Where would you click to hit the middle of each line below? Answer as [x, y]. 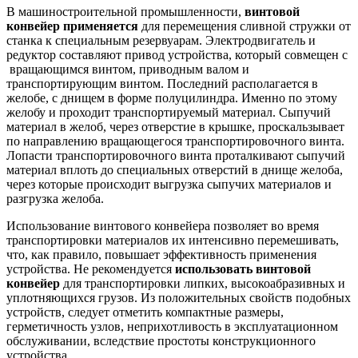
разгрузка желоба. [55, 198]
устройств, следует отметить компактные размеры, [145, 312]
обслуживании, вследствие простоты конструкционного [161, 340]
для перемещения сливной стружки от [245, 26]
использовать [214, 268]
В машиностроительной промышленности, [125, 11]
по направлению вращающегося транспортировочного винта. [175, 141]
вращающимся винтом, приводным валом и [128, 69]
